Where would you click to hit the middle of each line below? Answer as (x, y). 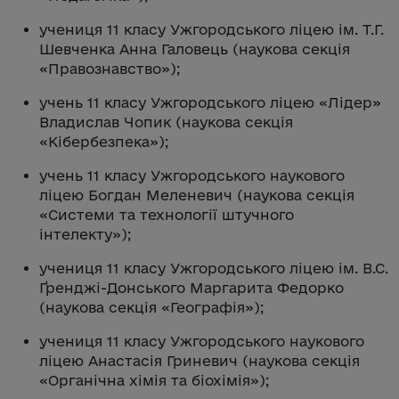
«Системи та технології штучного (167, 214)
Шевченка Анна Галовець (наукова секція (195, 49)
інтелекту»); (85, 234)
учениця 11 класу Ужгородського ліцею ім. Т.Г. (212, 29)
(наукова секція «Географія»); (151, 307)
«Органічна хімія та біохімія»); (154, 380)
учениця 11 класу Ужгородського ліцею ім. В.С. (214, 268)
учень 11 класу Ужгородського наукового (192, 175)
